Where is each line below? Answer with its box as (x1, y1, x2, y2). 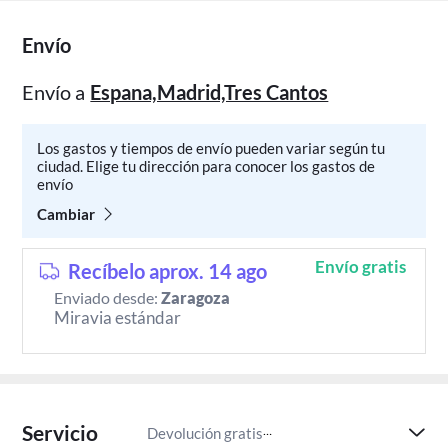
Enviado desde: (54, 288, 162, 308)
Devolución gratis (146, 423, 263, 442)
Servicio (22, 419, 99, 446)
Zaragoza (161, 288, 231, 308)
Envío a (22, 80, 86, 105)
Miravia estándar (54, 307, 182, 329)
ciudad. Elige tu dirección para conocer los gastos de (37, 157, 376, 176)
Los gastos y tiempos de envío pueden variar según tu (37, 139, 386, 158)
